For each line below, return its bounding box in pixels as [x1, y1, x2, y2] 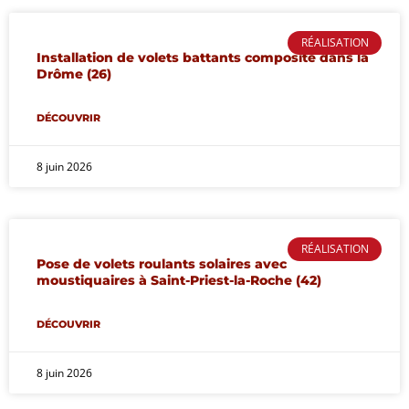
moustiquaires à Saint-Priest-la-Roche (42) [37, 271, 321, 288]
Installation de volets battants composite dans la [37, 48, 369, 66]
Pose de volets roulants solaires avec [37, 255, 287, 272]
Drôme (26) [37, 65, 111, 82]
